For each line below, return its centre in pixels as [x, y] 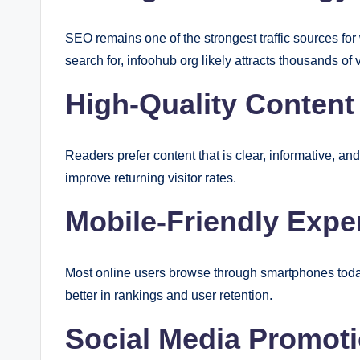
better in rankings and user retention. [169, 295]
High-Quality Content [210, 104]
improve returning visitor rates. [151, 178]
